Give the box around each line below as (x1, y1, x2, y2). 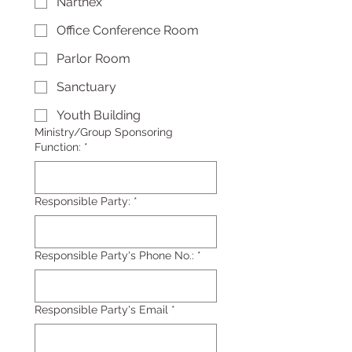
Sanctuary (57, 79, 116, 94)
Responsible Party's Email (35, 303, 168, 316)
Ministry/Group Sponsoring (35, 126, 173, 138)
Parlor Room (57, 51, 130, 66)
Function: (35, 141, 81, 153)
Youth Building (57, 108, 141, 123)
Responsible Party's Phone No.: (35, 249, 194, 262)
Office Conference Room (57, 23, 199, 38)
